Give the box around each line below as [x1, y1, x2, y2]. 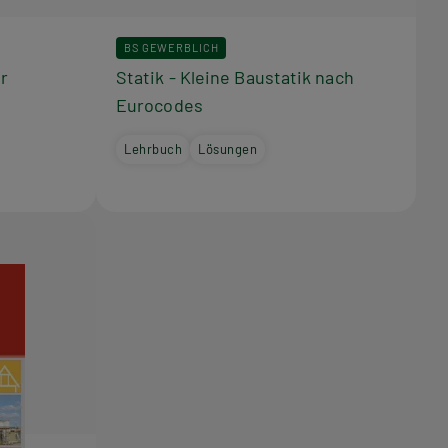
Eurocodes [116, 93, 203, 116]
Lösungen [198, 140, 258, 157]
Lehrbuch [124, 140, 183, 157]
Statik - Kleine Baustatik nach [116, 65, 354, 88]
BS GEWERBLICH [124, 40, 219, 54]
